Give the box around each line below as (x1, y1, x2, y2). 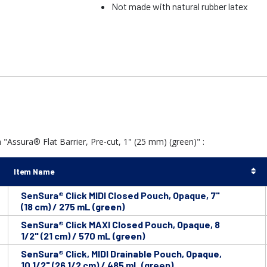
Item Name (14, 166, 54, 177)
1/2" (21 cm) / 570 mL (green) (21, 230, 145, 242)
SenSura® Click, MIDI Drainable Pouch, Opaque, (21, 248, 222, 260)
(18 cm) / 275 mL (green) (21, 201, 125, 213)
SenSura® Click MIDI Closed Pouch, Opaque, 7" (21, 190, 220, 201)
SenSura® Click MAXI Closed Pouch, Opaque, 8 (21, 219, 220, 231)
